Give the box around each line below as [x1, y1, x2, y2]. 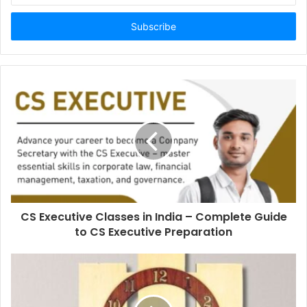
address [10, 21, 45, 33]
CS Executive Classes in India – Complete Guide [20, 209, 287, 225]
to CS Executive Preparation [75, 224, 232, 241]
